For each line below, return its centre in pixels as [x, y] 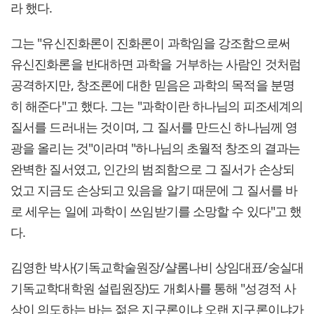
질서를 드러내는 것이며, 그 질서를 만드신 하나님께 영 [154, 127]
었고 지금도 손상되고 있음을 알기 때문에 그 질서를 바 [154, 190]
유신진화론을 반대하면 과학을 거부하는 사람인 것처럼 [156, 64]
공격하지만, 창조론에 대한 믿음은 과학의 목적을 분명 [152, 85]
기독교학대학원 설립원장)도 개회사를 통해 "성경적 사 [153, 288]
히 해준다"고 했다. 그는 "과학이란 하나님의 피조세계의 [157, 106]
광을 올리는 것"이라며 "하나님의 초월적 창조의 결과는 [155, 148]
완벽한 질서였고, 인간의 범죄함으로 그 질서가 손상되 [152, 169]
